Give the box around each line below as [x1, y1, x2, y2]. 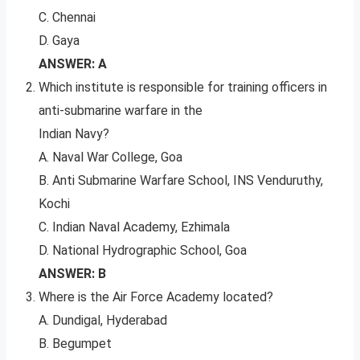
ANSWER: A [39, 56, 107, 72]
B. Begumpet [39, 336, 112, 352]
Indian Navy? [39, 126, 109, 142]
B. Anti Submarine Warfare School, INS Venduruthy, [39, 173, 323, 189]
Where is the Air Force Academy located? [39, 289, 273, 305]
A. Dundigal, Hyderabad [39, 313, 167, 329]
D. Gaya [39, 33, 80, 49]
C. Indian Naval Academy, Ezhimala [39, 219, 230, 235]
